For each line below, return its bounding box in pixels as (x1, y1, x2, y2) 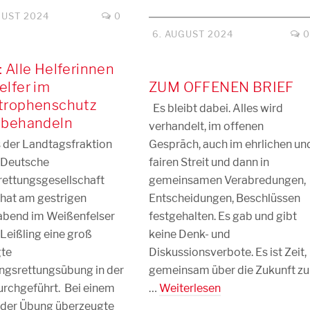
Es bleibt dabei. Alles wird (149, 102, 283, 115)
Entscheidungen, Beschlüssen (149, 192, 300, 205)
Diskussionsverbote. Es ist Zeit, (149, 246, 307, 259)
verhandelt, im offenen (149, 120, 264, 133)
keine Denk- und (149, 228, 230, 241)
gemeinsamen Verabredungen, (149, 174, 306, 187)
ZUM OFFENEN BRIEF (149, 79, 294, 95)
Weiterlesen (159, 282, 221, 295)
